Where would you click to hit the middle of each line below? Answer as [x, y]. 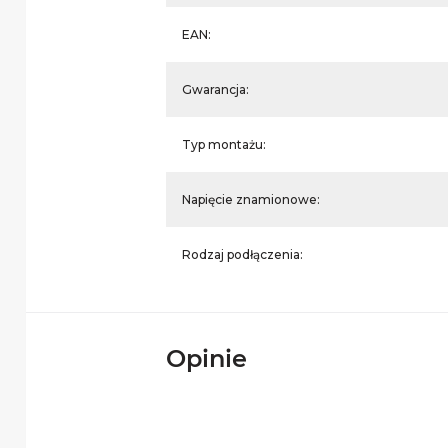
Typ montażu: [224, 144]
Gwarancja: [215, 89]
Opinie [206, 358]
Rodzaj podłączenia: [242, 254]
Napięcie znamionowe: [251, 199]
